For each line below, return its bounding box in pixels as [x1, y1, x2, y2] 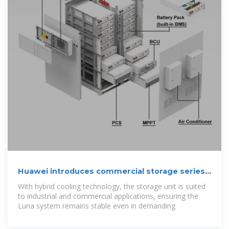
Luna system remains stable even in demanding [18, 200, 175, 211]
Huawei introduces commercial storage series [18, 166, 205, 176]
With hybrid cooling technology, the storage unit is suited [18, 181, 205, 191]
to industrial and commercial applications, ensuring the [18, 191, 198, 201]
